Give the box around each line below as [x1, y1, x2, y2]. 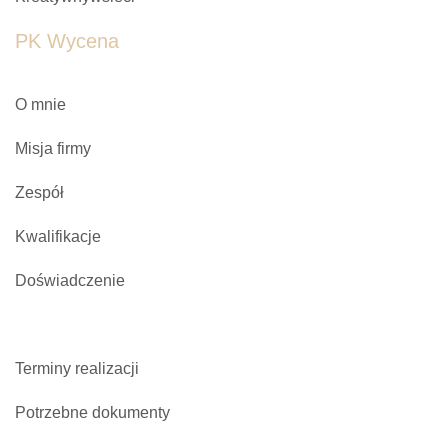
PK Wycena [15, 30, 119, 52]
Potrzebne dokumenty [15, 404, 170, 421]
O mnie [15, 96, 66, 113]
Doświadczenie [15, 272, 125, 289]
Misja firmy [15, 140, 91, 157]
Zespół [15, 184, 64, 201]
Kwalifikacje [15, 228, 101, 245]
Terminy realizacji [15, 360, 139, 377]
